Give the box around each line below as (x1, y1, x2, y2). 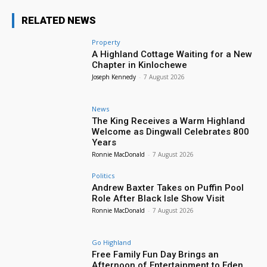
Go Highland (92, 237, 132, 247)
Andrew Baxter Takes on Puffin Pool (92, 182, 244, 193)
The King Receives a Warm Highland (92, 116, 246, 127)
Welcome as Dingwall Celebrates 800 (92, 126, 250, 138)
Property (92, 38, 121, 47)
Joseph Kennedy (92, 73, 136, 82)
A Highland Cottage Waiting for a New (92, 49, 253, 60)
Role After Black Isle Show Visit (92, 193, 225, 204)
